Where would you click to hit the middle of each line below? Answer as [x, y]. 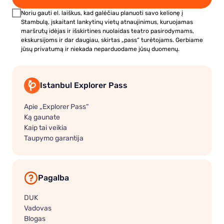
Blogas [35, 218]
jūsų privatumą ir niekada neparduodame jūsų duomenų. [100, 49]
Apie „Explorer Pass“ [56, 106]
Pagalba [53, 178]
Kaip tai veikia [45, 127]
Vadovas [38, 208]
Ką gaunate [42, 117]
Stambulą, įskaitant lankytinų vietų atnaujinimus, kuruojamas [107, 22]
